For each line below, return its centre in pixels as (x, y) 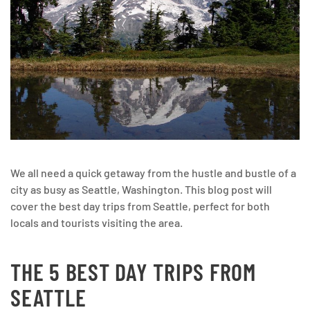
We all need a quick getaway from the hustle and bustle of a (153, 172)
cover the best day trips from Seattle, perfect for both (140, 206)
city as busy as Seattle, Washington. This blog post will (141, 189)
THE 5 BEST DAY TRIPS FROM (133, 271)
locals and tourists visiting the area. (97, 222)
